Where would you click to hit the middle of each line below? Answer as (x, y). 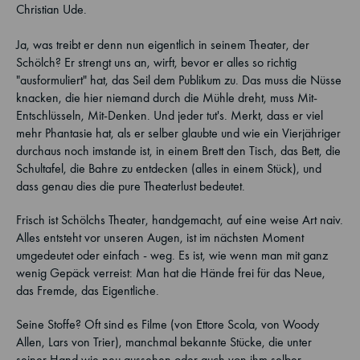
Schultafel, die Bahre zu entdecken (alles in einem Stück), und (169, 168)
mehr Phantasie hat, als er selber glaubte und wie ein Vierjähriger (178, 133)
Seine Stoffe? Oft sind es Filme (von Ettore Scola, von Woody (168, 324)
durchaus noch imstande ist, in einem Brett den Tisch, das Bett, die (178, 151)
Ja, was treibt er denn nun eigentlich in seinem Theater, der (163, 45)
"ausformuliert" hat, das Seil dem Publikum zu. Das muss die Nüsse (179, 80)
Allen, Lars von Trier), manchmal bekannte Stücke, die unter (164, 342)
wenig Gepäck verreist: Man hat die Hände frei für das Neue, (171, 273)
